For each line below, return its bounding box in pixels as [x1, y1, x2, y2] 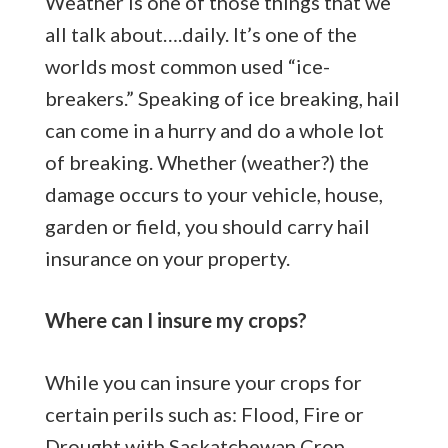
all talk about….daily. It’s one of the [44, 21, 357, 46]
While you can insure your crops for [44, 369, 362, 394]
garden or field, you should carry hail [44, 213, 370, 238]
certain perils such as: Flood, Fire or [44, 401, 364, 426]
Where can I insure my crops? [44, 307, 307, 332]
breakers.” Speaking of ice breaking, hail [44, 85, 400, 110]
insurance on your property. [44, 245, 290, 270]
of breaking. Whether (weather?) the [44, 149, 369, 174]
